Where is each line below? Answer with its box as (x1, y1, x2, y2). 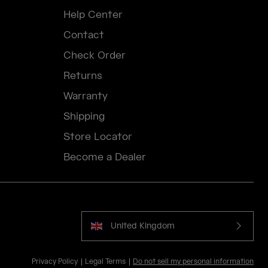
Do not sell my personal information (133, 257, 254, 267)
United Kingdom (111, 220, 175, 232)
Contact (63, 29, 104, 42)
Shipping (63, 110, 105, 124)
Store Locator (63, 130, 132, 144)
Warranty (63, 90, 108, 103)
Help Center (63, 8, 123, 22)
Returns (63, 69, 102, 83)
